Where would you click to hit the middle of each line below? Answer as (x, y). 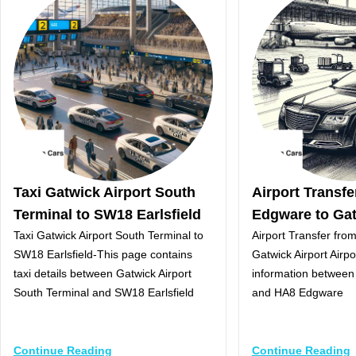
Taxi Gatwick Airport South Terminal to (108, 235)
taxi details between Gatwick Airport (103, 273)
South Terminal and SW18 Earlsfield (104, 292)
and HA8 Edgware (297, 292)
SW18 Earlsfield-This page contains (103, 254)
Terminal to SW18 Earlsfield (107, 214)
